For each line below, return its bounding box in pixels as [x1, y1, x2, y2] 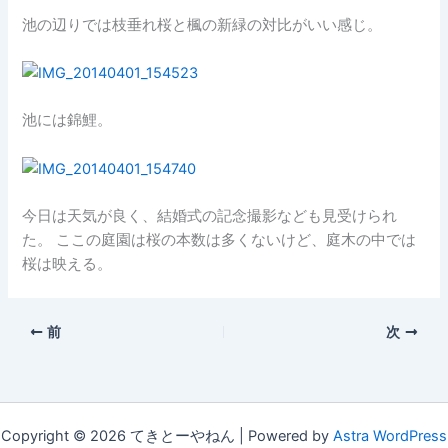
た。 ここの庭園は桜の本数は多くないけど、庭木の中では [22, 231, 417, 250]
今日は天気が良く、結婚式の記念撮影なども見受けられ [22, 207, 398, 226]
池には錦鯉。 [22, 111, 113, 130]
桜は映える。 [22, 255, 113, 274]
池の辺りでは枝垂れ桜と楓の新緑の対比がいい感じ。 [22, 15, 383, 34]
